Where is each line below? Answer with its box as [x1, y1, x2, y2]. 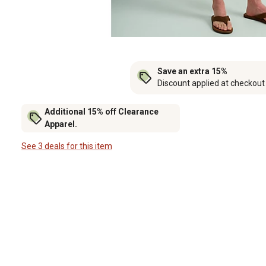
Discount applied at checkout [157, 78, 265, 88]
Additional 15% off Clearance [45, 107, 159, 117]
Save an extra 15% [157, 66, 227, 77]
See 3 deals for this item [21, 141, 112, 151]
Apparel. [45, 119, 77, 129]
